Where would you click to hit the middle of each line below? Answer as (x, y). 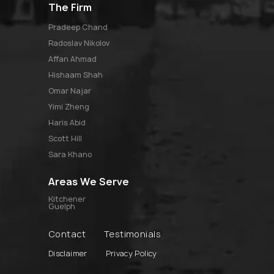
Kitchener (67, 199)
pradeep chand (80, 28)
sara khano (72, 155)
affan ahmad (75, 59)
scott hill (68, 139)
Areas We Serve (89, 182)
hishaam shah (78, 75)
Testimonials (132, 234)
